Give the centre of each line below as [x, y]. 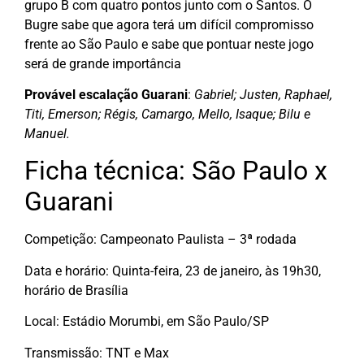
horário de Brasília [76, 290]
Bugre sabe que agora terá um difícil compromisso [169, 24]
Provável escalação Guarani [106, 95]
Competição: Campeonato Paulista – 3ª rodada [160, 240]
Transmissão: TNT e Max [97, 353]
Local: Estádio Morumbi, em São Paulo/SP [147, 322]
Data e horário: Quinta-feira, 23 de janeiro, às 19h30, [173, 271]
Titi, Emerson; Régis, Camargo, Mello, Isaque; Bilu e [167, 115]
